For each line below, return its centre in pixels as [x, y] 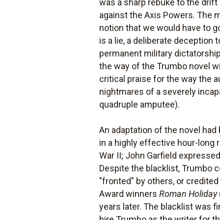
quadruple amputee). [140, 104]
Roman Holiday [188, 194]
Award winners [129, 194]
